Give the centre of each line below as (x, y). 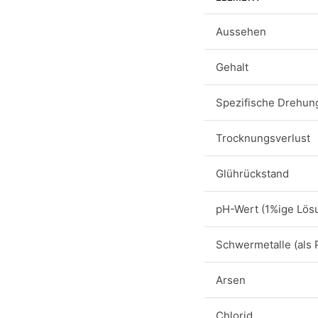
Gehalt (232, 67)
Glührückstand (252, 174)
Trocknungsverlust (263, 138)
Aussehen (241, 32)
